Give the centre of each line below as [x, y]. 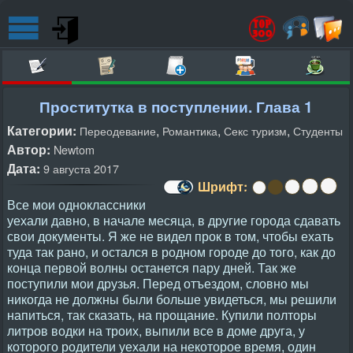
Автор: [29, 149]
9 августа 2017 [81, 168]
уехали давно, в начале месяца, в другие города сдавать [174, 220]
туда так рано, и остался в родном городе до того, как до [171, 252]
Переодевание [118, 130]
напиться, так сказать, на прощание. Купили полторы [162, 315]
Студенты [318, 130]
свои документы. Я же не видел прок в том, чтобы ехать [170, 236]
